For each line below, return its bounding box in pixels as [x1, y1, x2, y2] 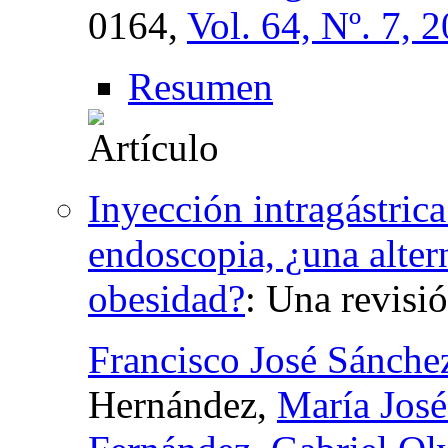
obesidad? [88, 276, 245, 320]
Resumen [128, 64, 273, 108]
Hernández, [88, 382, 277, 426]
